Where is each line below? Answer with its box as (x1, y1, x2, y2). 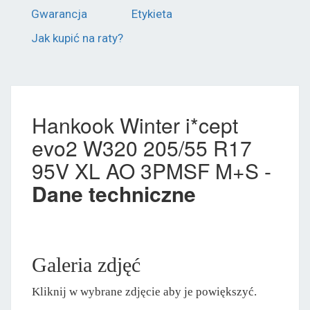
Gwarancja (31, 6, 87, 21)
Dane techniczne (32, 178, 196, 208)
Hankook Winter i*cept (32, 109, 238, 140)
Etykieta (131, 6, 172, 21)
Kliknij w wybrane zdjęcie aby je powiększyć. (32, 284, 257, 298)
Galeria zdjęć (32, 253, 140, 276)
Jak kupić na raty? (31, 30, 123, 45)
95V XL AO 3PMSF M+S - (32, 155, 271, 185)
